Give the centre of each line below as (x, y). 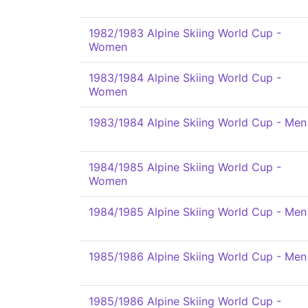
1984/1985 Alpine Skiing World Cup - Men (198, 212)
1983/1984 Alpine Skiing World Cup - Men (198, 122)
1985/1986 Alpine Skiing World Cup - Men (198, 256)
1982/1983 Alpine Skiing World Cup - (185, 33)
